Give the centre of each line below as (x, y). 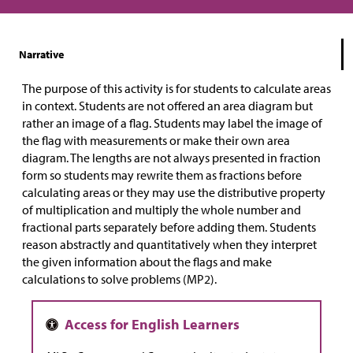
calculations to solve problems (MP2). (119, 279)
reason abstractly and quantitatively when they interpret (169, 245)
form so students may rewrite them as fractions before (162, 175)
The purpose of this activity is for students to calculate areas (176, 89)
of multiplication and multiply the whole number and (162, 210)
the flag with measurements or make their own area (156, 141)
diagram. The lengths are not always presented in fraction (171, 158)
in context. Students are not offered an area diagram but (167, 106)
